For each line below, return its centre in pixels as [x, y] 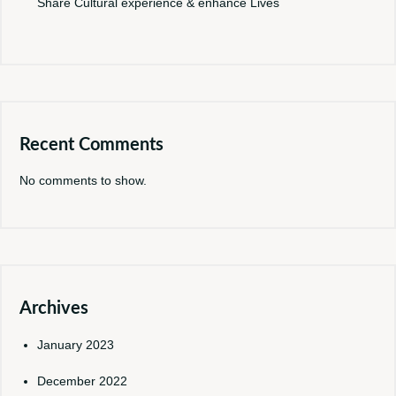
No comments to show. [83, 180]
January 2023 [76, 345]
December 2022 [82, 381]
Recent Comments [91, 145]
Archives [54, 308]
